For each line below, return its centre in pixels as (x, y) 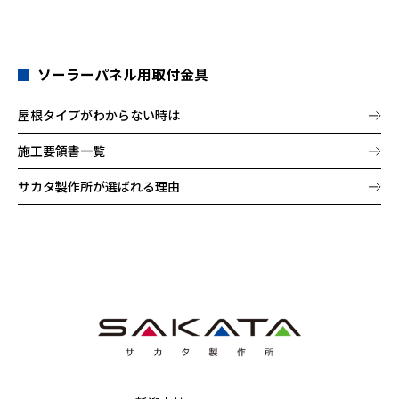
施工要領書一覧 (61, 151)
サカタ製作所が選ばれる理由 (99, 187)
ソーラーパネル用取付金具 (123, 74)
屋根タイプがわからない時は (99, 115)
